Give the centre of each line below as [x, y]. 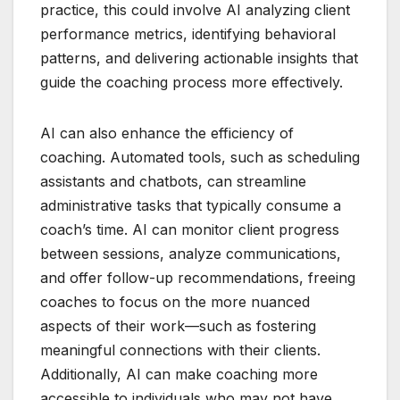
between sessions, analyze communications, [191, 254]
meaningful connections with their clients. [180, 350]
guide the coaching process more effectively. [192, 83]
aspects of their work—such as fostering [178, 326]
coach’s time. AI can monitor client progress [190, 230]
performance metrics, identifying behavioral [188, 34]
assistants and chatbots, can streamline [173, 182]
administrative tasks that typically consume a [191, 206]
